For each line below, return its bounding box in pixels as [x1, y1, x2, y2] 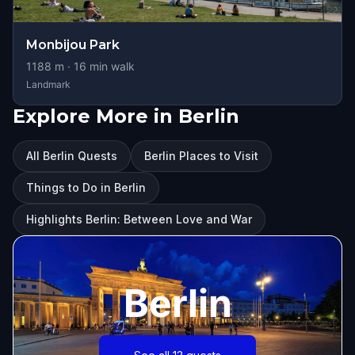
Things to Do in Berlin [26, 181, 146, 194]
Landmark [26, 78, 71, 90]
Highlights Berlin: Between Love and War [26, 212, 252, 226]
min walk [86, 59, 135, 73]
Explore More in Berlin [13, 105, 239, 128]
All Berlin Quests [26, 149, 117, 162]
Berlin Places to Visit [144, 149, 258, 162]
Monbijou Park [26, 37, 120, 52]
